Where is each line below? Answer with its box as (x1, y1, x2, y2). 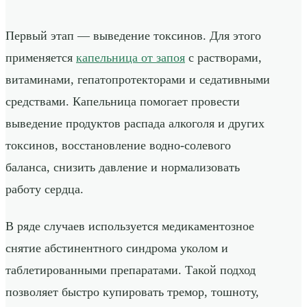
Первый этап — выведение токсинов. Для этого (5, 29, 261, 43)
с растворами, (185, 51, 262, 65)
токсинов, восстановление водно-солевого (5, 138, 231, 153)
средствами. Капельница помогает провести (5, 95, 240, 109)
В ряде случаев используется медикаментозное (5, 219, 254, 234)
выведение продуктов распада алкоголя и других (5, 116, 265, 131)
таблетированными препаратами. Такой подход (5, 263, 256, 278)
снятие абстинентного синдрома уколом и (5, 241, 228, 256)
